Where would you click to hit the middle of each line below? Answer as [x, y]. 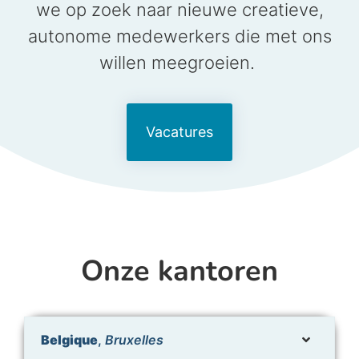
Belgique [69, 339]
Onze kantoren [179, 271]
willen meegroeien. [179, 62]
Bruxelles [134, 339]
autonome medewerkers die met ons [179, 36]
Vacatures [179, 131]
